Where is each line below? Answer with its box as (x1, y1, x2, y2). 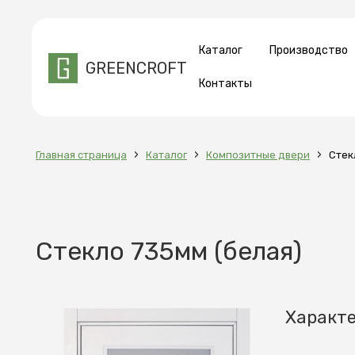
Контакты (199, 77, 252, 90)
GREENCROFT (86, 59, 187, 78)
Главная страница (36, 149, 127, 161)
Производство (269, 44, 348, 57)
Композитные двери (206, 149, 310, 161)
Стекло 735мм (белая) (36, 236, 302, 266)
